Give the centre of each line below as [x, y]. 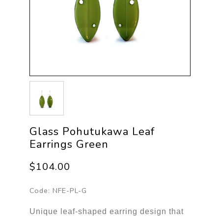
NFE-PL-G [69, 190]
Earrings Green [69, 144]
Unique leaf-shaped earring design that [106, 211]
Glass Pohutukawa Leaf [92, 131]
